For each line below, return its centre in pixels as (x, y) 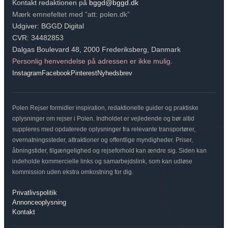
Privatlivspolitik (35, 192)
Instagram (27, 73)
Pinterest (84, 73)
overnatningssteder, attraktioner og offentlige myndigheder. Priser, (103, 140)
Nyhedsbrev (115, 73)
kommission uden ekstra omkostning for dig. (73, 172)
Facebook (56, 73)
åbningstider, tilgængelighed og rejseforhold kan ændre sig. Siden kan (109, 150)
